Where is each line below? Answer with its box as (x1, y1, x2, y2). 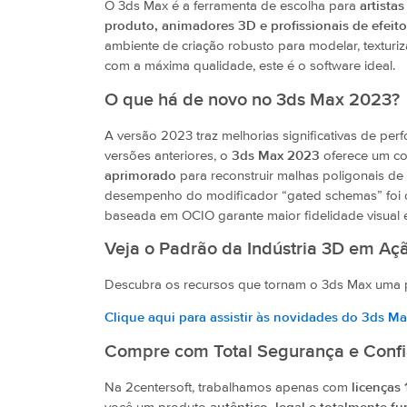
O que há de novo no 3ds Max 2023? (104, 90, 400, 110)
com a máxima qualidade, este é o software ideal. (104, 59, 395, 74)
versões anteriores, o (104, 148, 232, 163)
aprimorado (104, 168, 176, 183)
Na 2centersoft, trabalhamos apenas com (104, 380, 352, 394)
